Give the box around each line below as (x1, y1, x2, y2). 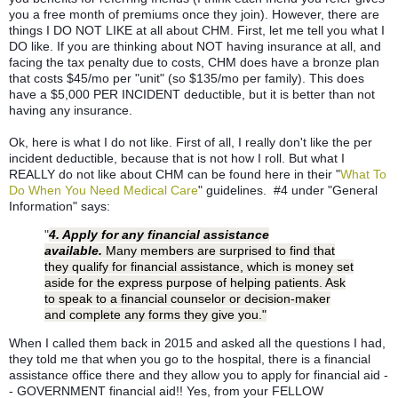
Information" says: (9, 198, 110, 213)
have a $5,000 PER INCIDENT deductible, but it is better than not (9, 86, 375, 101)
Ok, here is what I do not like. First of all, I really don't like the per (9, 134, 372, 149)
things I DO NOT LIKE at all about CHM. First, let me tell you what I (9, 22, 385, 37)
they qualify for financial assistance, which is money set (44, 259, 354, 274)
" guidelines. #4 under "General (198, 182, 378, 197)
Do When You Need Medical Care (9, 182, 198, 197)
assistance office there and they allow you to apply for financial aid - (9, 367, 388, 382)
